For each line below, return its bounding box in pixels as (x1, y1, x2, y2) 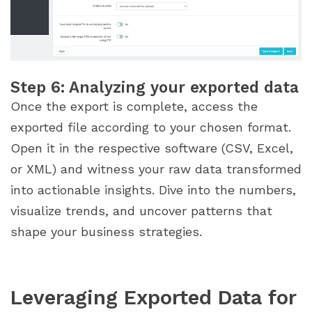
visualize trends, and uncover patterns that (10, 203, 272, 218)
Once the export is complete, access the (10, 98, 258, 114)
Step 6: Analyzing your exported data (10, 77, 299, 96)
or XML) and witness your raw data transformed (10, 161, 302, 176)
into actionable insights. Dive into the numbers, (10, 182, 296, 197)
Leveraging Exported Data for (10, 285, 296, 309)
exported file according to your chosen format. (10, 119, 291, 134)
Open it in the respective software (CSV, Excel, (10, 140, 293, 155)
